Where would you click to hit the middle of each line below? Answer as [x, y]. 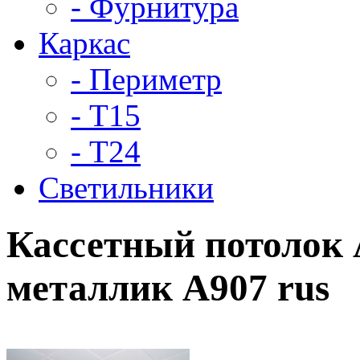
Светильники [126, 187]
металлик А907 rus [168, 287]
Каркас [84, 43]
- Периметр [146, 79]
